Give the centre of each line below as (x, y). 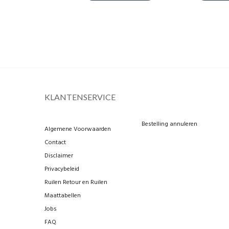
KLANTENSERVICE (80, 97)
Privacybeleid (62, 169)
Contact (55, 143)
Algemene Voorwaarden (78, 130)
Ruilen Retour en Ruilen (76, 183)
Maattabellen (63, 196)
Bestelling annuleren (169, 124)
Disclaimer (59, 156)
